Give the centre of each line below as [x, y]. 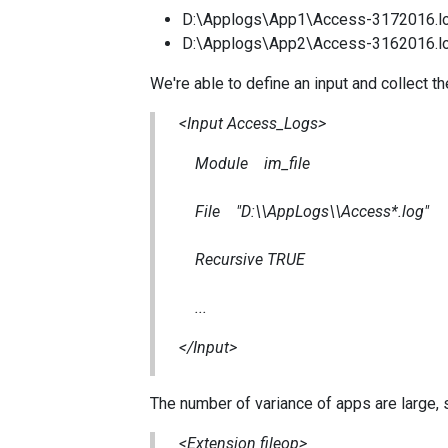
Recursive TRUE [242, 259]
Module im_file [244, 163]
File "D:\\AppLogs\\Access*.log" [304, 211]
